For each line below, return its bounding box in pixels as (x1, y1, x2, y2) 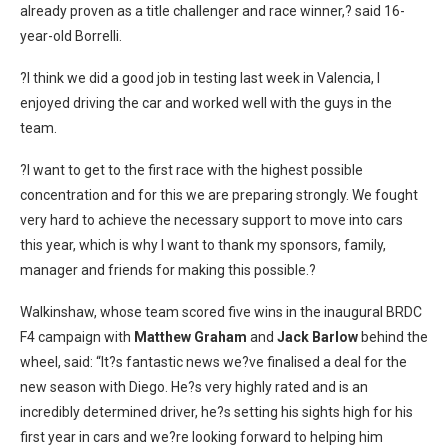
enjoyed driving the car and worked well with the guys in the (20, 95, 392, 111)
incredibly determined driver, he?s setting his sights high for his (20, 404, 413, 420)
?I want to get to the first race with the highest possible (20, 162, 363, 178)
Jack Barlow (277, 329, 358, 345)
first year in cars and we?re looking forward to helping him (20, 429, 383, 445)
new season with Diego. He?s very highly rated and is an (20, 379, 368, 395)
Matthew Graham (134, 329, 247, 345)
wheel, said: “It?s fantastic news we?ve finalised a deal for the (20, 354, 407, 370)
